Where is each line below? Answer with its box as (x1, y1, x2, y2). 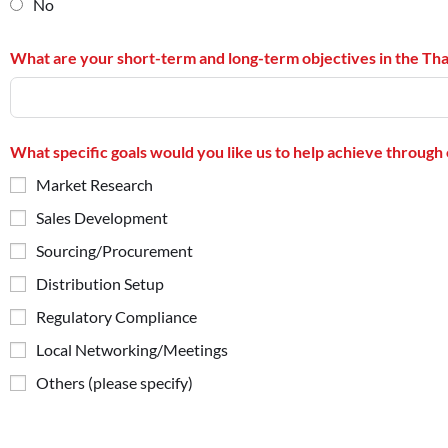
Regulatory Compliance (36, 306, 197, 326)
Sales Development (36, 207, 168, 227)
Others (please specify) (36, 372, 193, 392)
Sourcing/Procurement (36, 240, 193, 260)
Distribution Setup (36, 273, 164, 293)
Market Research (36, 174, 153, 194)
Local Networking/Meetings (36, 339, 228, 359)
